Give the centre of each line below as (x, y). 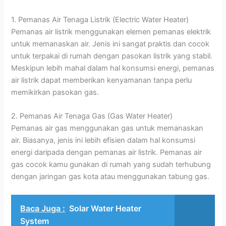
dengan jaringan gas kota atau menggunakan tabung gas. (110, 177)
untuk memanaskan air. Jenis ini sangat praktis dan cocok (110, 44)
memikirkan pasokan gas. (55, 92)
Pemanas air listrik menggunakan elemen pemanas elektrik (111, 32)
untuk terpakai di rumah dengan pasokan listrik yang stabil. (112, 56)
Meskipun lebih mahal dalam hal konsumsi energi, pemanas (113, 68)
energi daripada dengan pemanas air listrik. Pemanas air (107, 153)
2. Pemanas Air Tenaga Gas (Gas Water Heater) (92, 116)
